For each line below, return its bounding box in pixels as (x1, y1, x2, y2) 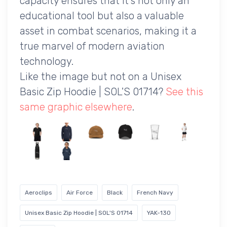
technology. (20, 55, 73, 68)
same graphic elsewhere (20, 101, 132, 113)
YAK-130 (147, 209, 171, 217)
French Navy (137, 189, 173, 197)
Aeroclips (25, 189, 52, 197)
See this (166, 86, 203, 98)
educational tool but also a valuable (20, 10, 184, 22)
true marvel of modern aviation (20, 40, 165, 53)
